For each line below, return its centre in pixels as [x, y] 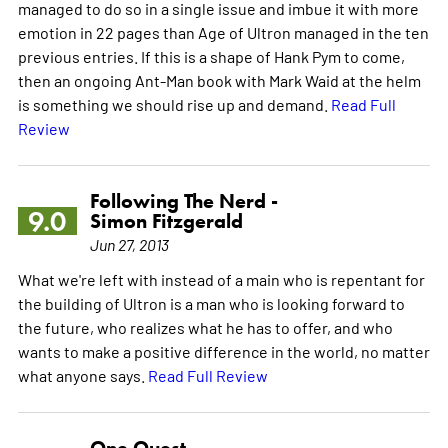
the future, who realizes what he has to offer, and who [205, 326]
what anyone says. [82, 374]
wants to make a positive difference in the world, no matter [223, 350]
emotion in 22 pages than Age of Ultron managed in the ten [223, 31]
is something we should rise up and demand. [174, 103]
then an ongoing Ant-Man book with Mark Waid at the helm [219, 79]
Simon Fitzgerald [166, 220]
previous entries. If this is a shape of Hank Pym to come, [211, 55]
